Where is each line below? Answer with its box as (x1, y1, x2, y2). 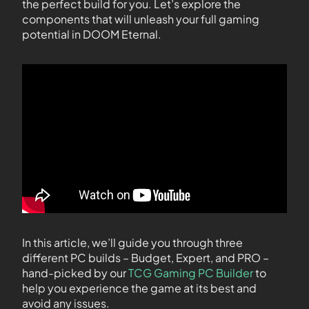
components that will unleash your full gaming (22, 12, 259, 26)
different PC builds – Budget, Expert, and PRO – (22, 250, 269, 265)
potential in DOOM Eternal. (22, 27, 161, 41)
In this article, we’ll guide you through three (22, 235, 243, 250)
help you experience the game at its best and (22, 281, 257, 295)
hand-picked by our (22, 266, 128, 280)
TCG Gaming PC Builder (128, 266, 253, 280)
